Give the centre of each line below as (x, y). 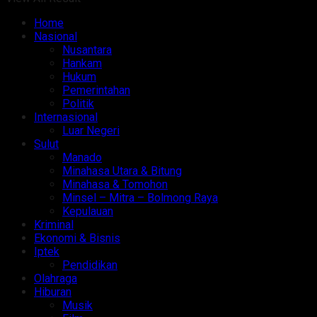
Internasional (66, 117)
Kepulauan (88, 212)
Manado (82, 158)
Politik (78, 104)
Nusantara (87, 50)
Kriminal (54, 225)
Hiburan (53, 292)
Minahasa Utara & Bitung (122, 171)
